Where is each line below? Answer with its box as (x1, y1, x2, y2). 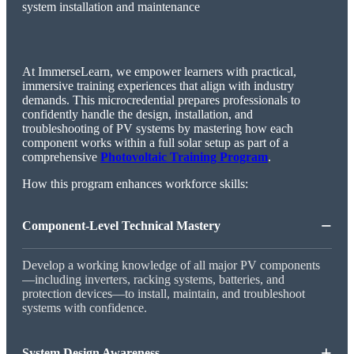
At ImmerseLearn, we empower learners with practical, (22, 65, 296, 79)
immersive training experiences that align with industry (22, 79, 294, 93)
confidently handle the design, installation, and (22, 107, 253, 122)
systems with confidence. (22, 301, 147, 315)
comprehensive (22, 150, 100, 164)
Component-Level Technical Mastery (22, 219, 220, 233)
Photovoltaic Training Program (100, 150, 268, 164)
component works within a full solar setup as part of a (22, 136, 288, 150)
